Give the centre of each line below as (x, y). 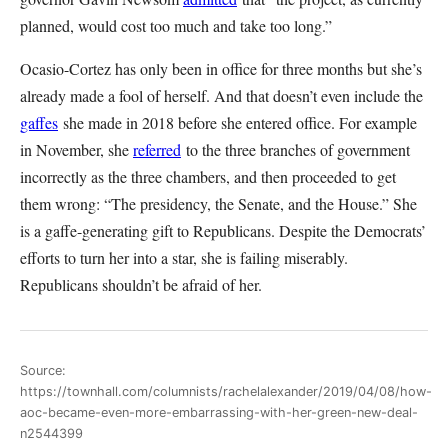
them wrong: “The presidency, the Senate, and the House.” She (218, 203)
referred (157, 149)
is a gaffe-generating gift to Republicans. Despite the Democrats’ (223, 230)
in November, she (76, 149)
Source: (43, 370)
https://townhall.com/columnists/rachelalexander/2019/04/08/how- (226, 391)
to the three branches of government (298, 149)
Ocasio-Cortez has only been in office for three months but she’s (221, 68)
